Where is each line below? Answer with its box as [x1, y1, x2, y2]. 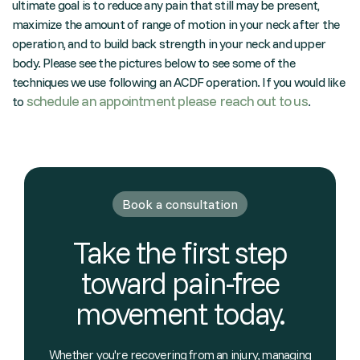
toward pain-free [80, 264, 280, 302]
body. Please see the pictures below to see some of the [12, 55, 295, 71]
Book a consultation [122, 196, 238, 212]
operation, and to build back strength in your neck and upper [12, 35, 326, 51]
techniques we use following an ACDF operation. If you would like [12, 74, 345, 90]
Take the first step [72, 233, 288, 272]
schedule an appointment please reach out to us [26, 92, 308, 110]
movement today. [75, 294, 285, 333]
